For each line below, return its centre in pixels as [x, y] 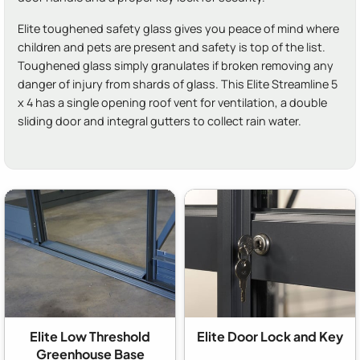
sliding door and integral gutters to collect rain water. [160, 121]
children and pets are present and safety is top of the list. [172, 47]
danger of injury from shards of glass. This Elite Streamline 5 [178, 84]
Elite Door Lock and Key [270, 336]
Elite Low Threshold [90, 336]
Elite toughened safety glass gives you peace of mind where [178, 29]
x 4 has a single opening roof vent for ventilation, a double [172, 103]
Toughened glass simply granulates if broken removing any [176, 66]
